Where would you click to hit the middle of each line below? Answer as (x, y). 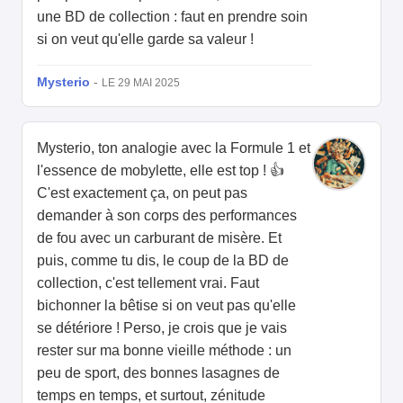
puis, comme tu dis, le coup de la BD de (163, 261)
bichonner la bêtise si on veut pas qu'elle (166, 306)
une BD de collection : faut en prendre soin (172, 17)
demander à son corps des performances (167, 216)
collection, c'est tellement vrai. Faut (148, 283)
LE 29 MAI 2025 (141, 83)
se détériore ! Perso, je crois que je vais (162, 328)
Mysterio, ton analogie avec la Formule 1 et (174, 148)
